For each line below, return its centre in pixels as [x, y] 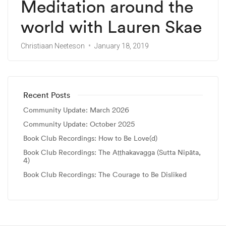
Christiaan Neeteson [53, 46]
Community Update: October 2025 [79, 124]
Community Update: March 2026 [76, 110]
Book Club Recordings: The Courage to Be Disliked [105, 175]
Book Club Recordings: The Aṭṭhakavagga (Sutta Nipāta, [112, 153]
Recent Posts [47, 95]
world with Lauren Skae [111, 27]
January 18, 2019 [122, 46]
